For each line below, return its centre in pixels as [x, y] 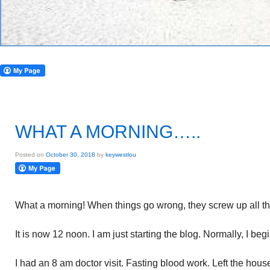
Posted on [30, 155]
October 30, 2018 [71, 155]
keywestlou [121, 155]
